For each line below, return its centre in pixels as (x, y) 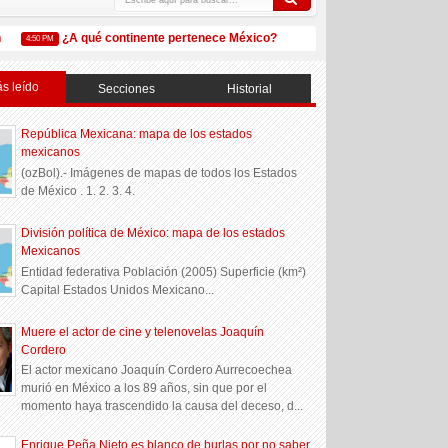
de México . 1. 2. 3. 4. (78, 190)
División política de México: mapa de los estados (153, 233)
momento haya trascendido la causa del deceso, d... (162, 406)
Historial (249, 89)
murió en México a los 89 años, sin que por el (144, 388)
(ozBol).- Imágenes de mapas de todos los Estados (159, 172)
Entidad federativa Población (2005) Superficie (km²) (163, 271)
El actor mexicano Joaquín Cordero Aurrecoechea (156, 370)
